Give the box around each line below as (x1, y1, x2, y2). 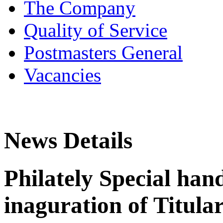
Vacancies (24, 64, 101, 86)
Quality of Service (24, 19, 167, 41)
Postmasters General (24, 41, 183, 63)
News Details (4, 127, 132, 154)
